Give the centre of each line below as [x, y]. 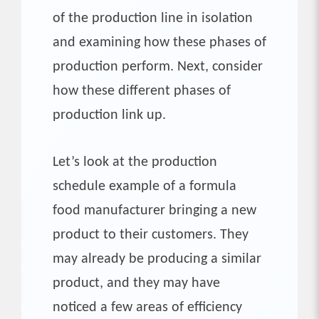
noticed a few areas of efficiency [147, 307]
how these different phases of [142, 91]
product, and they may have [136, 283]
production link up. [109, 115]
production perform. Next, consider [158, 67]
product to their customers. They [151, 235]
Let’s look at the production [135, 162]
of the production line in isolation [153, 18]
